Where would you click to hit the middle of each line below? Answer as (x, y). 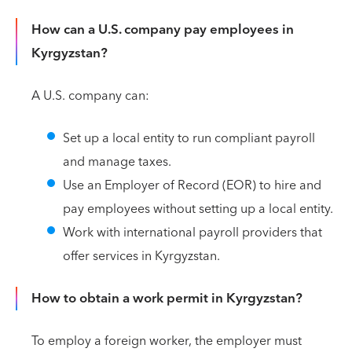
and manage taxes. (117, 162)
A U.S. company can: (90, 96)
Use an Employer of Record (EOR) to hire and (192, 185)
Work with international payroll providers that (192, 233)
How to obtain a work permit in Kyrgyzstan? (167, 299)
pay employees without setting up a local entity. (198, 209)
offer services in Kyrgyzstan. (141, 256)
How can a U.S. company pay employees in (163, 30)
